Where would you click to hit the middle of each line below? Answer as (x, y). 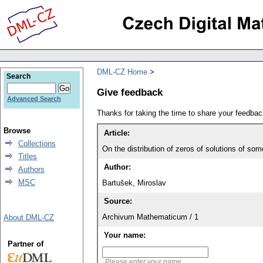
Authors (31, 169)
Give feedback (130, 92)
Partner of (25, 244)
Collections (37, 144)
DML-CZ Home (122, 72)
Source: (118, 201)
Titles (28, 156)
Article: (117, 133)
